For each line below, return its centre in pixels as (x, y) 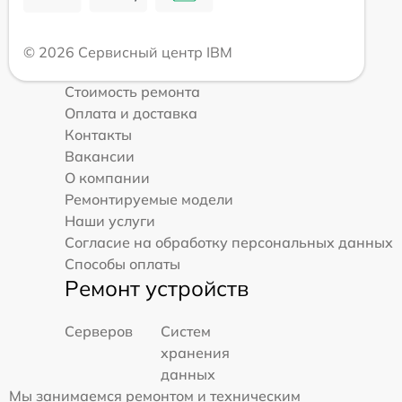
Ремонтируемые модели (149, 199)
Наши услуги (110, 220)
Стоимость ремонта (132, 91)
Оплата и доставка (131, 113)
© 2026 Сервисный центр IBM (128, 52)
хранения (196, 352)
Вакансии (100, 156)
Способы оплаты (122, 263)
